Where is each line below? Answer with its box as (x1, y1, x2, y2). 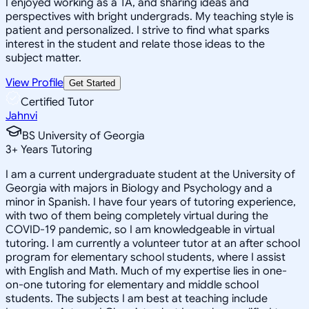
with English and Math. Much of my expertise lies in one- (6, 263, 287, 278)
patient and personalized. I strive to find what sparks (6, 23, 270, 37)
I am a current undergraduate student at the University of (6, 167, 295, 181)
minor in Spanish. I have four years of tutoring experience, (6, 195, 296, 209)
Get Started (69, 77, 115, 88)
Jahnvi (6, 108, 37, 123)
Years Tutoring (18, 142, 92, 157)
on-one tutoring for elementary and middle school (6, 277, 259, 292)
